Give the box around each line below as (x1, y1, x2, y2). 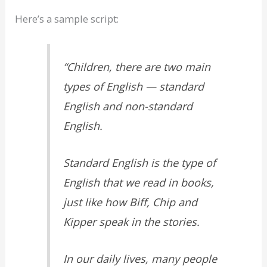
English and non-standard (63, 98, 193, 113)
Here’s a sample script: (15, 12, 119, 26)
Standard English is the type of (63, 155, 216, 170)
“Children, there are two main (63, 59, 211, 74)
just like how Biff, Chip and (63, 194, 198, 209)
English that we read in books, (63, 175, 215, 190)
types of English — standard (63, 79, 204, 94)
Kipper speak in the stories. (63, 214, 200, 229)
